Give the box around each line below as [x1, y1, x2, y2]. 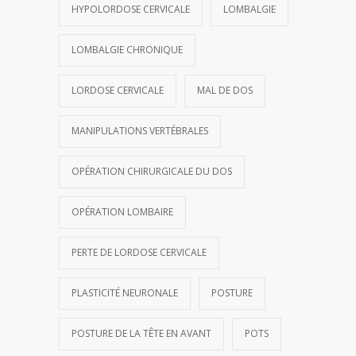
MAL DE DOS [197, 83, 253, 97]
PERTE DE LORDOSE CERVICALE [72, 246, 207, 259]
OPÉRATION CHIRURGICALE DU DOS [72, 164, 232, 178]
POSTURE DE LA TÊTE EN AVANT [72, 327, 211, 340]
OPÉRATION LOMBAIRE [72, 205, 173, 219]
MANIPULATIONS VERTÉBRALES [72, 124, 208, 137]
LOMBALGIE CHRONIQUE [72, 43, 183, 56]
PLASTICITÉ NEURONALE [72, 286, 178, 300]
